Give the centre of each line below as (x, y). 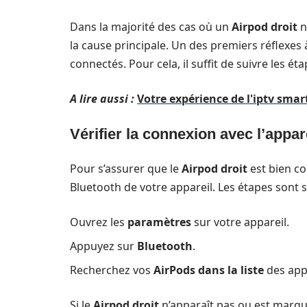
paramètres (159, 222)
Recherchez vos (112, 270)
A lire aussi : (102, 99)
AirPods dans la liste (209, 270)
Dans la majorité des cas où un (151, 27)
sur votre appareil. (240, 222)
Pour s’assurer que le (126, 169)
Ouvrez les (99, 222)
